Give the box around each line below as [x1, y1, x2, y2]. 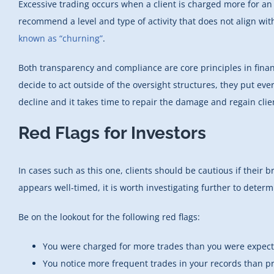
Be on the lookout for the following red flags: [18, 211, 200, 223]
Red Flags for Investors [18, 123, 206, 144]
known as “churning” [18, 32, 103, 45]
